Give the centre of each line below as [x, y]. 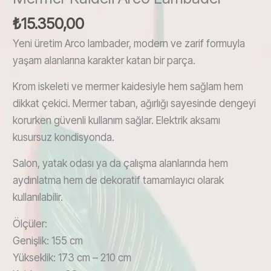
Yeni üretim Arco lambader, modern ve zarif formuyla [129, 44]
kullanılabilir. [38, 198]
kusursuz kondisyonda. [64, 138]
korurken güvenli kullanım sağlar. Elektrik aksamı [116, 121]
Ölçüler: [30, 224]
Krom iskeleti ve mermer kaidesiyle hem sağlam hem [128, 87]
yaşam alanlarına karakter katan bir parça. [104, 61]
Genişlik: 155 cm [48, 240]
